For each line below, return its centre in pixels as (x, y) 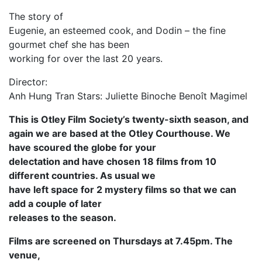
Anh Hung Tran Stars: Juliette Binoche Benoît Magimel (128, 96)
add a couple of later (55, 204)
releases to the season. (65, 218)
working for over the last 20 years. (86, 59)
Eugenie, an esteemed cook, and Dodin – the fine (117, 31)
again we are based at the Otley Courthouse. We (120, 134)
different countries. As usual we (82, 176)
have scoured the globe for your (82, 148)
